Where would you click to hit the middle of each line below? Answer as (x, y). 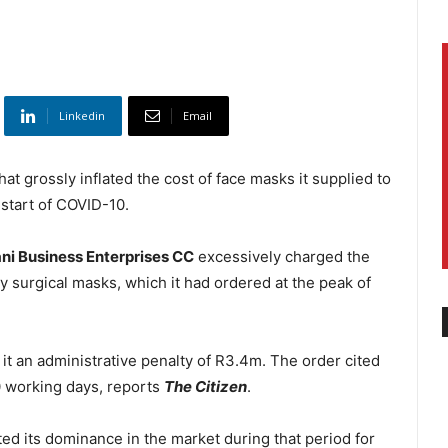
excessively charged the (282, 257)
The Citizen (205, 387)
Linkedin (82, 116)
